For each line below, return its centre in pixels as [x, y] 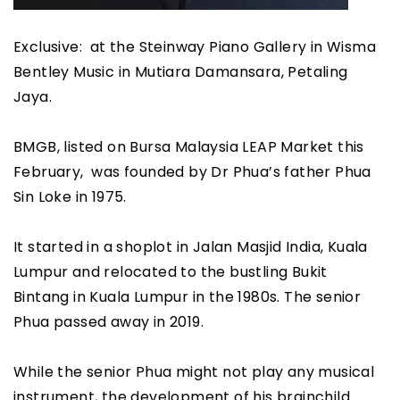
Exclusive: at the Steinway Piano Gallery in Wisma [195, 47]
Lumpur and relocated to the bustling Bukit [171, 272]
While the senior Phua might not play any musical [194, 372]
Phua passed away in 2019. [108, 322]
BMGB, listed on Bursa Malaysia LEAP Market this [191, 147]
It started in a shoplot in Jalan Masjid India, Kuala [191, 247]
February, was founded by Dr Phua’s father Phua [192, 172]
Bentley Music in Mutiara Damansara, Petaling [181, 72]
